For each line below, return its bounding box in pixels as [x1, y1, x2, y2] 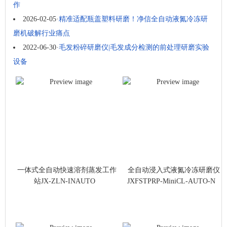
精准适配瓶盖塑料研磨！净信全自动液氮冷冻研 [59, 15, 208, 23]
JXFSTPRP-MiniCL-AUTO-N [127, 177, 216, 185]
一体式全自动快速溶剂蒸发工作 [17, 166, 117, 174]
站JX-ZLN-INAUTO [33, 177, 95, 185]
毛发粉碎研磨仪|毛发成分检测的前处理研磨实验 [59, 44, 209, 52]
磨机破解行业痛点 [13, 29, 70, 37]
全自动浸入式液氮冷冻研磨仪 [128, 166, 220, 174]
